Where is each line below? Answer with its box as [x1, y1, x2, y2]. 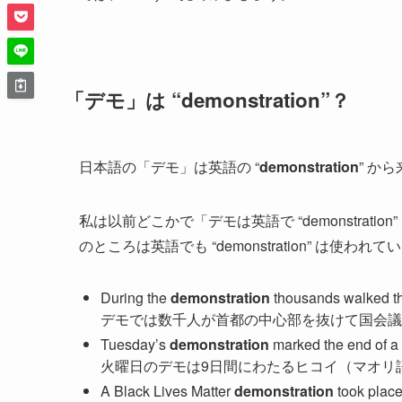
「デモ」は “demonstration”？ [65, 85, 350, 115]
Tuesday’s [100, 333, 170, 354]
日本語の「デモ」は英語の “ [79, 155, 259, 177]
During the [100, 286, 170, 308]
